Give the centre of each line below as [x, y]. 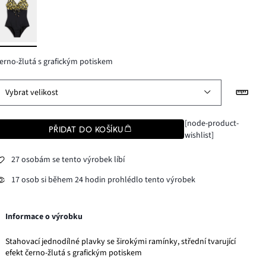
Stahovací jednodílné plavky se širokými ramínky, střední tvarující [121, 241]
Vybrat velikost [32, 92]
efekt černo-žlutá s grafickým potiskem [74, 253]
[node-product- [211, 123]
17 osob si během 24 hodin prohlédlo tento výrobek [104, 180]
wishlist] [199, 135]
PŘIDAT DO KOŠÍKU [86, 129]
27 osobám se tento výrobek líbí [68, 160]
